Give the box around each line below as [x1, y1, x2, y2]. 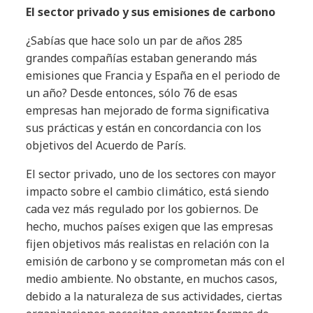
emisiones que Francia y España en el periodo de [26, 67, 281, 83]
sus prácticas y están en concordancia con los [26, 119, 262, 136]
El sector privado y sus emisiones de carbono [26, 3, 276, 20]
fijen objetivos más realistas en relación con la [26, 235, 270, 252]
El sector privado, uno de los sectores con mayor [26, 166, 277, 182]
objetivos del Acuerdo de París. [26, 137, 187, 153]
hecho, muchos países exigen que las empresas [26, 218, 274, 234]
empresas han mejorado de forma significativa [26, 102, 270, 118]
